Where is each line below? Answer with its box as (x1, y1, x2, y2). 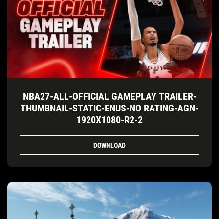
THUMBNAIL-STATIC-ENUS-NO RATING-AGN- (21, 102, 198, 114)
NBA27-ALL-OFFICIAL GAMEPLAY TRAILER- (22, 90, 197, 102)
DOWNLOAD (93, 141, 126, 149)
